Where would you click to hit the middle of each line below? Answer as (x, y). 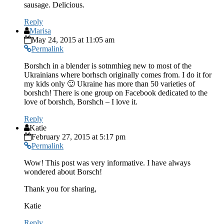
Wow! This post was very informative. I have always (107, 163)
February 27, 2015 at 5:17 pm (78, 137)
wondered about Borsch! (63, 172)
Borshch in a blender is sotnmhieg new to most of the (108, 66)
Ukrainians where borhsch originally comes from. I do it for (118, 75)
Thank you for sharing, (60, 189)
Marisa (40, 31)
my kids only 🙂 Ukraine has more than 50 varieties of (109, 84)
